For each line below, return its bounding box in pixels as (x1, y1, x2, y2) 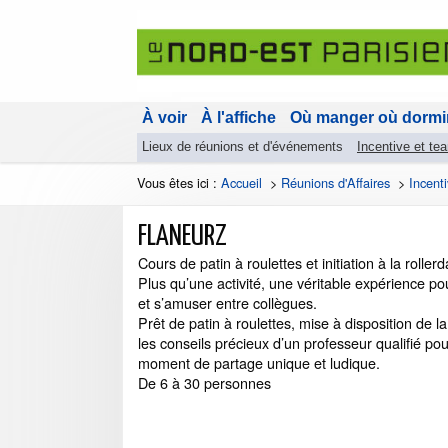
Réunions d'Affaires (281, 173, 390, 193)
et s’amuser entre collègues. (138, 292, 317, 314)
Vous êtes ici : (137, 173, 221, 193)
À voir (142, 109, 187, 127)
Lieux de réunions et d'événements (142, 139, 343, 155)
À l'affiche (201, 109, 276, 127)
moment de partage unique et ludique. (138, 352, 380, 374)
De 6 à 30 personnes (138, 372, 271, 394)
